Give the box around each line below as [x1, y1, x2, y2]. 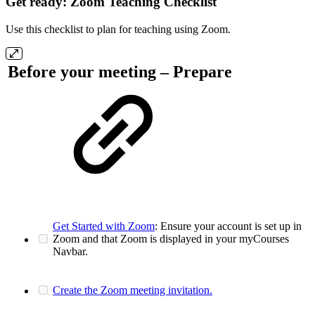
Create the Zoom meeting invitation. [53, 283, 212, 296]
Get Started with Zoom [53, 219, 155, 232]
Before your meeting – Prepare [8, 63, 232, 82]
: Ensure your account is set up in [155, 219, 302, 232]
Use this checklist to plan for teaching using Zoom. [6, 22, 233, 35]
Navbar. [53, 245, 91, 257]
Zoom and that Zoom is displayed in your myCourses [53, 232, 289, 245]
